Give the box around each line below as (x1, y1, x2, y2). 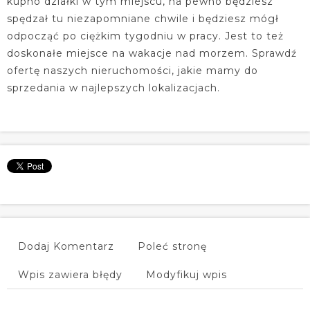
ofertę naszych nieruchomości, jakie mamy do (7, 64, 258, 77)
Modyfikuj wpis (146, 268, 227, 281)
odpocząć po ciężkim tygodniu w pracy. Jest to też (7, 30, 284, 42)
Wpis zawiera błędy (18, 268, 122, 281)
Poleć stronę (138, 240, 207, 253)
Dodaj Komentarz (18, 240, 114, 253)
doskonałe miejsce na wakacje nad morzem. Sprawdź (7, 47, 297, 60)
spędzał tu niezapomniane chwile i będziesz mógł (7, 12, 279, 25)
